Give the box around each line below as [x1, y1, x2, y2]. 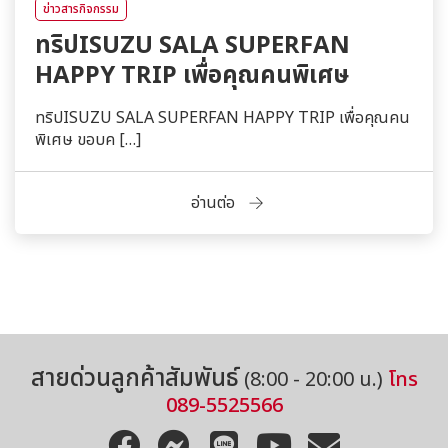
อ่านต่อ [191, 191, 235, 216]
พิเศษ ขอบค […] [35, 128, 141, 153]
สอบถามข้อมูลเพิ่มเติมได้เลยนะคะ [384, 337, 415, 361]
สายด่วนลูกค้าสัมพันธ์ [30, 361, 239, 398]
